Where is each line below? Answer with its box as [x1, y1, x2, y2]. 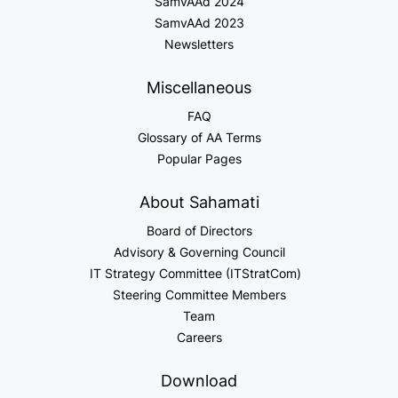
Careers [176, 329, 222, 345]
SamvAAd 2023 [154, 14, 244, 30]
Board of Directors [146, 222, 252, 238]
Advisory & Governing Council [113, 243, 285, 259]
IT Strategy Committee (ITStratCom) [90, 265, 308, 281]
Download [161, 370, 237, 390]
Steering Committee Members [112, 286, 286, 302]
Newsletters [164, 36, 234, 52]
